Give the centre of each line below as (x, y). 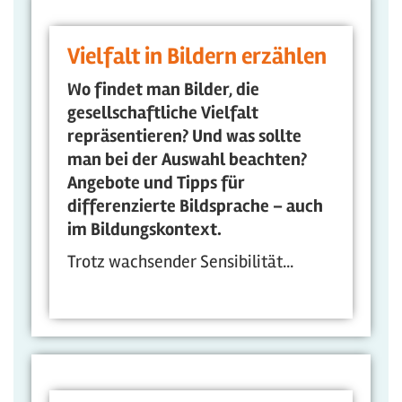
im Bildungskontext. (144, 229)
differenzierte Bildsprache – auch (195, 206)
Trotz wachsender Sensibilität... (180, 262)
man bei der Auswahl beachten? (187, 159)
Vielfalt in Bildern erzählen (197, 57)
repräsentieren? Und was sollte (184, 136)
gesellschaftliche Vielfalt (163, 113)
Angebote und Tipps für (156, 183)
